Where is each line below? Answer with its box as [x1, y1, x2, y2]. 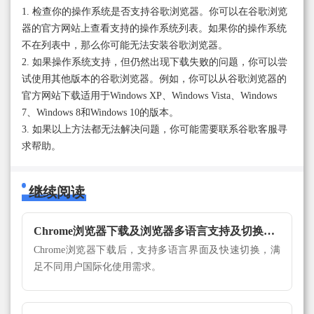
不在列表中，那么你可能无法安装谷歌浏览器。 [22, 40, 228, 51]
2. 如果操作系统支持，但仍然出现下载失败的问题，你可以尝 [22, 57, 287, 68]
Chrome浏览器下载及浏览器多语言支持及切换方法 [264, 225, 275, 238]
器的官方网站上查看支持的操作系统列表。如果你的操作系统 [22, 23, 287, 34]
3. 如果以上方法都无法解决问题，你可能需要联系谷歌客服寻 [22, 124, 287, 135]
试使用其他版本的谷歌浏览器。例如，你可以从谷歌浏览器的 [22, 74, 287, 85]
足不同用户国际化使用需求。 [34, 261, 161, 273]
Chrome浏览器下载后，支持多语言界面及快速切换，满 [34, 245, 280, 256]
